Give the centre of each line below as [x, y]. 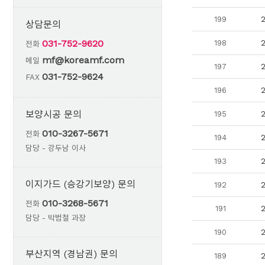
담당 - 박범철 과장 [56, 218]
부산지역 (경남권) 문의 [72, 254]
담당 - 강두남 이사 [56, 148]
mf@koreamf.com [83, 60]
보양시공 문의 [54, 114]
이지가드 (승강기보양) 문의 [80, 184]
